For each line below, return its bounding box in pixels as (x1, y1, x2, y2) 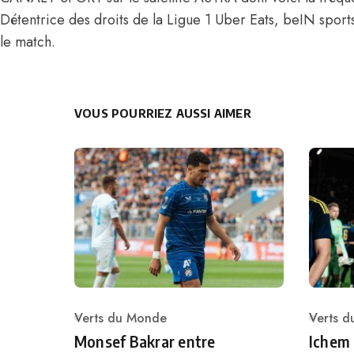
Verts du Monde (74, 308, 167, 327)
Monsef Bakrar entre (74, 331, 216, 351)
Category (73, 317, 127, 336)
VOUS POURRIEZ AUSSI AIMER (74, 106, 251, 120)
